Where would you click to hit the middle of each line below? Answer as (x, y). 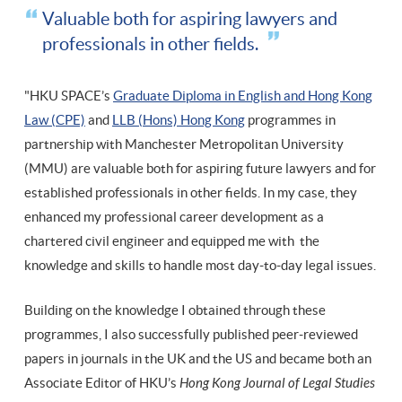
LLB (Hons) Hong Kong (179, 120)
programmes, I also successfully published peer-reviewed (191, 335)
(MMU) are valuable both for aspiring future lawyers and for (200, 169)
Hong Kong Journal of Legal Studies (277, 384)
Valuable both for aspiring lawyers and (190, 19)
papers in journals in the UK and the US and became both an (198, 359)
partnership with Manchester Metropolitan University (184, 144)
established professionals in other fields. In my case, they (191, 193)
